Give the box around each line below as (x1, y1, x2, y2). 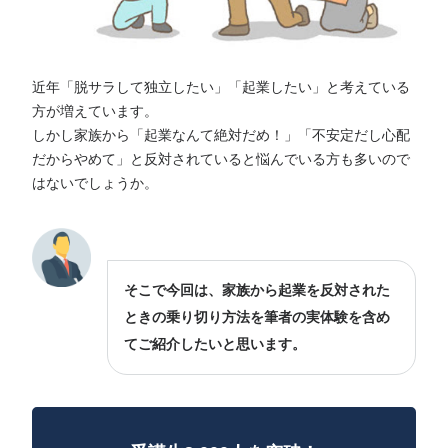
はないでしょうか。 (32, 176, 158, 192)
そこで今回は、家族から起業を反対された (123, 283, 390, 299)
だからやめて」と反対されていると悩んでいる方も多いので (32, 152, 410, 168)
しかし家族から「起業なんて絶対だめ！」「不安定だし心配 (32, 128, 410, 144)
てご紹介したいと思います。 (123, 337, 306, 353)
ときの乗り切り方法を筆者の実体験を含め (123, 310, 390, 326)
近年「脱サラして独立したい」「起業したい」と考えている (32, 80, 410, 96)
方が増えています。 (32, 104, 158, 120)
